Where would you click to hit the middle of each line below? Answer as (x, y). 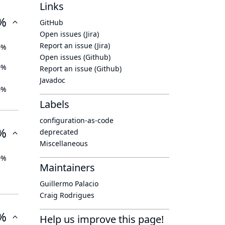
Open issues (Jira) (69, 34)
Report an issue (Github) (81, 69)
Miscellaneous (64, 143)
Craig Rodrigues (67, 195)
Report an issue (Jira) (75, 45)
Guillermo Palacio (69, 184)
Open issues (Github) (75, 57)
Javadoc (52, 80)
